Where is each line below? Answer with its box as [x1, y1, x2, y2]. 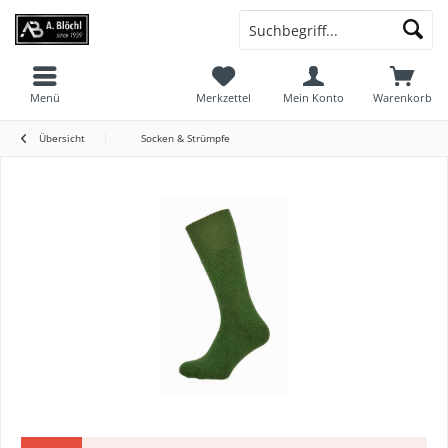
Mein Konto [282, 90, 344, 105]
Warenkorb [373, 90, 433, 105]
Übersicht [39, 131, 85, 145]
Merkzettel [196, 90, 252, 105]
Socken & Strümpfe [141, 131, 230, 145]
